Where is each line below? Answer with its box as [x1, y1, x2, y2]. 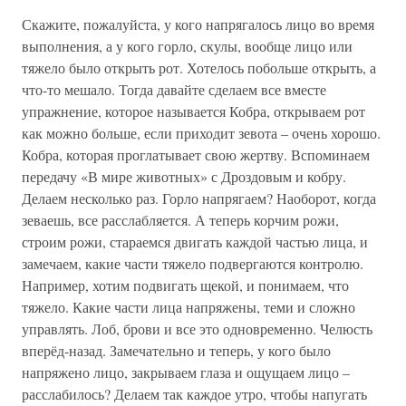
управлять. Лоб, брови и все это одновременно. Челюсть [22, 319, 372, 338]
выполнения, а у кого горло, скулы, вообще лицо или [22, 36, 353, 55]
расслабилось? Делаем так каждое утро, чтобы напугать [22, 384, 367, 403]
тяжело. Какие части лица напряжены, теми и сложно [22, 297, 355, 316]
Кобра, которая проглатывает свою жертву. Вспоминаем [22, 145, 370, 164]
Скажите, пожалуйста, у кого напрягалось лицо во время [22, 14, 374, 34]
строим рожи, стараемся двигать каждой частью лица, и [22, 232, 368, 251]
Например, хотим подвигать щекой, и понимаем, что [22, 275, 349, 295]
